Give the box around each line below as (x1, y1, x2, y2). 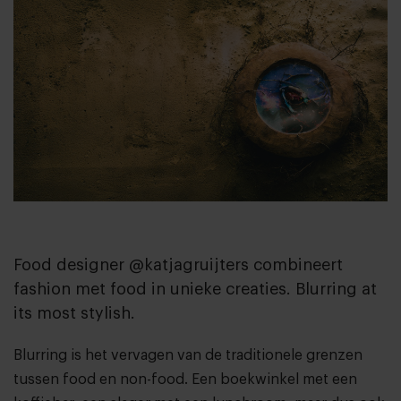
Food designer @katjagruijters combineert (13, 256, 343, 273)
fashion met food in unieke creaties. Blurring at (13, 280, 377, 297)
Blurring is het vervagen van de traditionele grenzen (13, 347, 363, 363)
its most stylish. (13, 304, 135, 321)
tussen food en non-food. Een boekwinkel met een (13, 371, 357, 387)
